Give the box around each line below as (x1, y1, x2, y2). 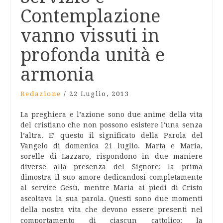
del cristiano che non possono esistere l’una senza (20, 121, 203, 129)
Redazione (20, 90, 61, 98)
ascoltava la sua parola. (20, 195, 106, 203)
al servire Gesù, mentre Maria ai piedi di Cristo (20, 184, 203, 192)
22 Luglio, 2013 (69, 90, 129, 98)
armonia (20, 64, 95, 85)
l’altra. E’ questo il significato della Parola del (20, 131, 203, 139)
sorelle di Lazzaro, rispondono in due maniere (20, 152, 203, 160)
